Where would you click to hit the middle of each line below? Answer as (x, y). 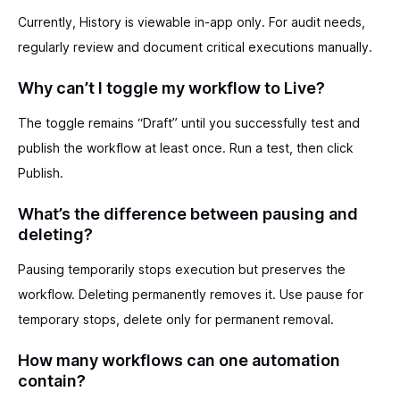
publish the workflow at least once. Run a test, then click (186, 147)
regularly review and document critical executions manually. (195, 46)
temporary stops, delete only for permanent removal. (176, 319)
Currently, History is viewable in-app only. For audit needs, (192, 21)
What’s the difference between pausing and (188, 213)
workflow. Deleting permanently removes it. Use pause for (191, 294)
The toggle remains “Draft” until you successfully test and (189, 122)
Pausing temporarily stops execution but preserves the (182, 269)
